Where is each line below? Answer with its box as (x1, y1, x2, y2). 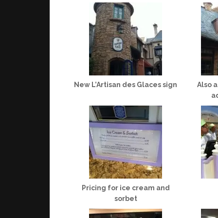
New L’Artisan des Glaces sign (74, 80, 177, 89)
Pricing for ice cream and (81, 183, 170, 192)
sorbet (114, 194, 137, 202)
